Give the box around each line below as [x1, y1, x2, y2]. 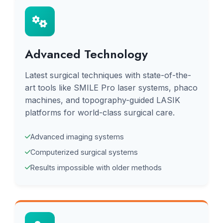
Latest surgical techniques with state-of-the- [25, 70, 191, 80]
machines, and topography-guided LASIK [25, 95, 180, 105]
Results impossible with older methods [30, 163, 162, 172]
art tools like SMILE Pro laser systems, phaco [25, 83, 198, 93]
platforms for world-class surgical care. [25, 108, 175, 117]
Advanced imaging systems [30, 132, 124, 141]
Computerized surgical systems [30, 148, 138, 156]
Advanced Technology [25, 45, 148, 63]
